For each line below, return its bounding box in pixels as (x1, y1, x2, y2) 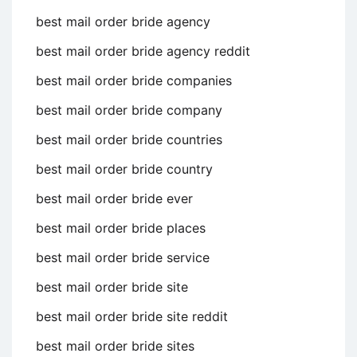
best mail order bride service (36, 249, 210, 266)
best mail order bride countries (36, 131, 222, 148)
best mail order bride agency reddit (36, 43, 250, 60)
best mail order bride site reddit (36, 308, 228, 325)
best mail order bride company (36, 102, 222, 119)
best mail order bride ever (36, 190, 193, 207)
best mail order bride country (36, 161, 213, 178)
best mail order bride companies (36, 73, 232, 89)
